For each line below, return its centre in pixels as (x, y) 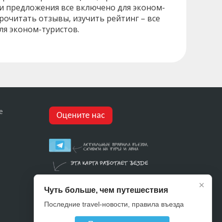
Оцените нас (81, 115)
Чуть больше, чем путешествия (106, 190)
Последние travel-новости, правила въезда (114, 204)
